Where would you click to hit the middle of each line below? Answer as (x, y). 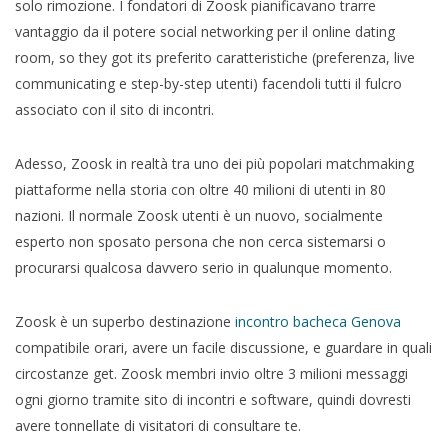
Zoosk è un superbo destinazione (125, 321)
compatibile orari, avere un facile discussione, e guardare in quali (223, 347)
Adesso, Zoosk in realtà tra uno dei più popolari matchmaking (214, 163)
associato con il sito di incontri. (114, 109)
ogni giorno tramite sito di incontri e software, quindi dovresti (213, 399)
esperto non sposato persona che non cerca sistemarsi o (200, 241)
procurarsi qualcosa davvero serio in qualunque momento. (203, 267)
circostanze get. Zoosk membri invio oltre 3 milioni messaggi (211, 373)
